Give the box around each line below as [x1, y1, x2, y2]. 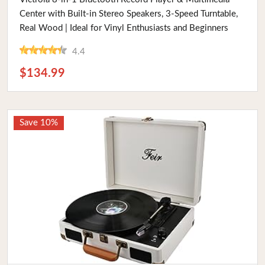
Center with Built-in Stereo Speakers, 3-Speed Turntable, [20, 9, 238, 18]
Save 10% [20, 118, 58, 127]
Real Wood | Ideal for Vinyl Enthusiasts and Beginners [20, 24, 228, 33]
